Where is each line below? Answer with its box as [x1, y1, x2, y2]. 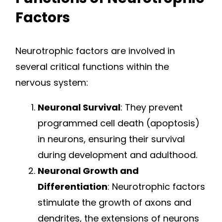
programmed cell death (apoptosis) [38, 117, 200, 130]
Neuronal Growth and [38, 165, 139, 177]
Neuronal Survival [38, 101, 120, 114]
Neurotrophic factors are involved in [15, 45, 175, 57]
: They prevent [120, 101, 183, 114]
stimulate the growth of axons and [38, 196, 191, 209]
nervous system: [15, 76, 88, 89]
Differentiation [38, 180, 108, 193]
